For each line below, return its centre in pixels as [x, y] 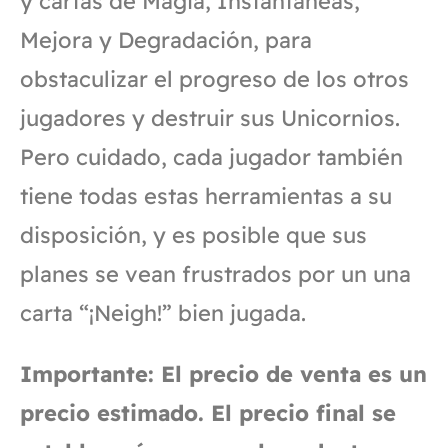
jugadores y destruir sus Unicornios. [210, 117]
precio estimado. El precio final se [208, 412]
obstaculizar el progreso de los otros [214, 78]
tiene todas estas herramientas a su [206, 195]
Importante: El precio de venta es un [223, 373]
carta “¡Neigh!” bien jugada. [163, 312]
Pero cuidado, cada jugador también [211, 156]
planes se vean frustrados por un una [215, 273]
